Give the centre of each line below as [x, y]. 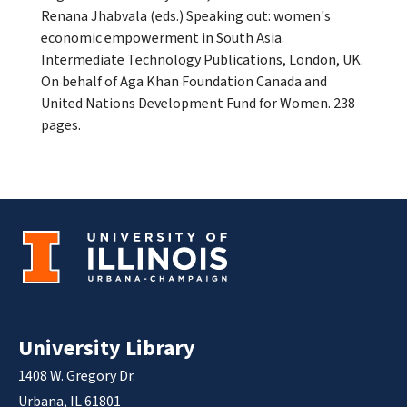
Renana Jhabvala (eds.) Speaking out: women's [185, 16]
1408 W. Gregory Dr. [77, 376]
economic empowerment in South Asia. [162, 38]
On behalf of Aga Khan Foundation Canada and [184, 81]
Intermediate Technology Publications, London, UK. [202, 60]
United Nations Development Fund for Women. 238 [198, 103]
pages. [60, 125]
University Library [107, 348]
